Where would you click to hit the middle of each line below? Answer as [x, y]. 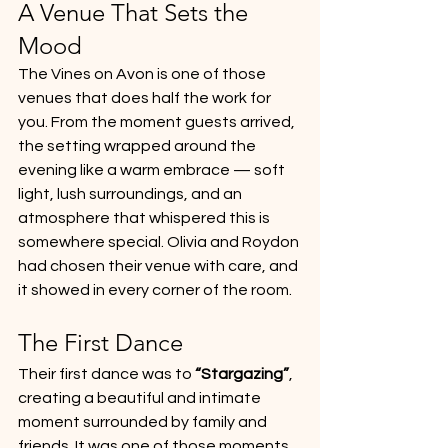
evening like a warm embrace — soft [153, 169]
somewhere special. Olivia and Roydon [160, 241]
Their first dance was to [106, 373]
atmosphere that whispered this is [145, 217]
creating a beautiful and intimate [141, 397]
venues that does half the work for [146, 97]
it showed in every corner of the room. [155, 289]
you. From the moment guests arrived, [158, 121]
